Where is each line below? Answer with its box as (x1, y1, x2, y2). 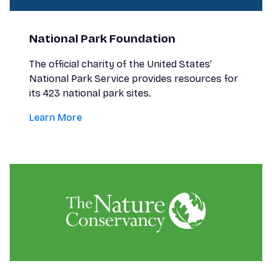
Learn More (29, 112, 82, 123)
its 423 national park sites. (29, 87, 151, 99)
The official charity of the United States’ (29, 58, 212, 70)
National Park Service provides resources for (29, 73, 238, 84)
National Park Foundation (29, 32, 175, 46)
